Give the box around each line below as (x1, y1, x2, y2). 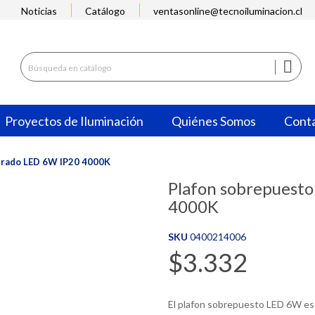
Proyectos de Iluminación (5, 112, 143, 129)
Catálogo (85, 4, 125, 17)
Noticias (21, 4, 57, 17)
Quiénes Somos (172, 112, 256, 129)
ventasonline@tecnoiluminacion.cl (153, 4, 302, 17)
